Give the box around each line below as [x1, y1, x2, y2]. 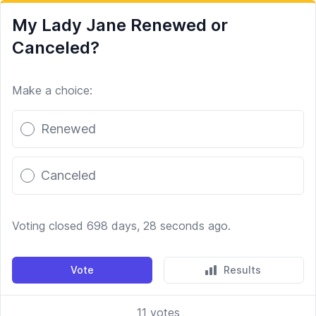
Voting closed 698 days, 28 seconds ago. [12, 219, 231, 233]
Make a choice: [12, 83, 92, 97]
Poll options [11, 100, 80, 115]
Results [224, 264, 261, 276]
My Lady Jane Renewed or [12, 15, 228, 35]
